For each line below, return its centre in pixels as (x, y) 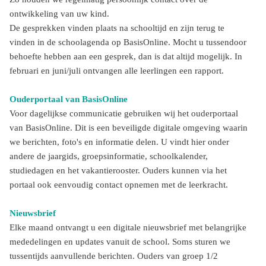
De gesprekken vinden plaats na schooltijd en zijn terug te (117, 28)
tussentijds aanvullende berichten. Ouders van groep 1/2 (114, 256)
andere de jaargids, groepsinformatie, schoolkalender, (109, 156)
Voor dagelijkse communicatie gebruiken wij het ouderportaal (124, 113)
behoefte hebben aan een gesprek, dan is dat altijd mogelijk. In (126, 56)
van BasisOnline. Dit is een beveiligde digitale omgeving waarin (129, 128)
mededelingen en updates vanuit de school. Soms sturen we (120, 242)
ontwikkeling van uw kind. (59, 14)
